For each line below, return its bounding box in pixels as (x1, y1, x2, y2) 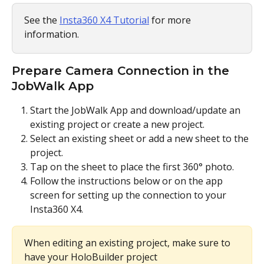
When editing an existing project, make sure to (24, 236, 233, 250)
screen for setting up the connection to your (30, 189, 229, 202)
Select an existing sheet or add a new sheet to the (30, 131, 251, 145)
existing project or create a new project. (30, 117, 204, 131)
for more (149, 13, 193, 27)
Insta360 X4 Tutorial (60, 13, 149, 27)
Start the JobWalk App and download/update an (30, 103, 243, 117)
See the (24, 13, 60, 27)
